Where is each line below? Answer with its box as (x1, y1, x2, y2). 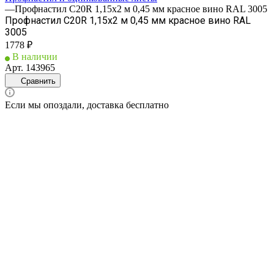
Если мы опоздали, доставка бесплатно (5, 99, 169, 110)
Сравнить (21, 76, 56, 86)
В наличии (12, 51, 57, 62)
